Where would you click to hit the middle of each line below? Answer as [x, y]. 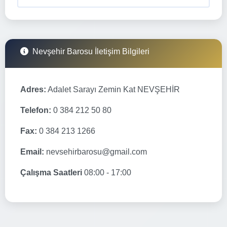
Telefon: [36, 110]
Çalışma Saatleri [51, 172]
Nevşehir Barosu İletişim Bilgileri [91, 51]
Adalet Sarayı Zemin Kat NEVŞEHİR [113, 89]
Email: [32, 152]
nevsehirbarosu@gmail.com [96, 152]
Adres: [33, 89]
